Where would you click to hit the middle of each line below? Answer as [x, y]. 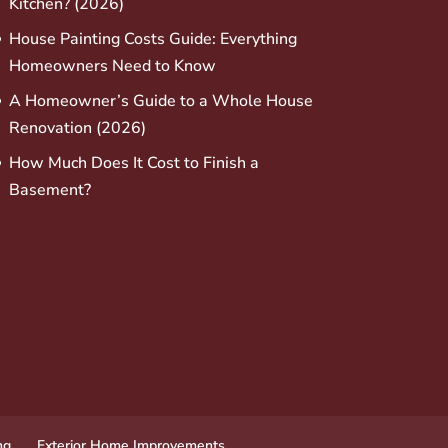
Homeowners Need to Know [112, 65]
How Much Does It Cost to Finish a [133, 162]
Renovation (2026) [77, 127]
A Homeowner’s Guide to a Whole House [160, 100]
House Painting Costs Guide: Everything [152, 38]
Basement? [49, 189]
